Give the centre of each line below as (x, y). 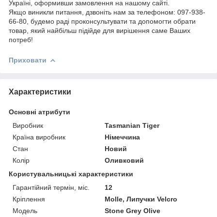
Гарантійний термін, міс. (51, 187)
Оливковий (124, 160)
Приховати (28, 60)
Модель (25, 210)
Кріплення (29, 199)
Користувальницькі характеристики (71, 174)
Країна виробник (39, 137)
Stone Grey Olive (133, 210)
